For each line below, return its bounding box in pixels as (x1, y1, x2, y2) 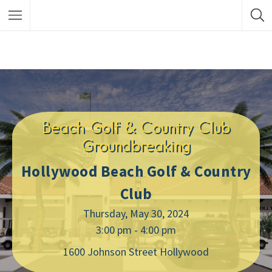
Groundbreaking (81, 136, 191, 154)
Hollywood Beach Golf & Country (21, 161, 251, 181)
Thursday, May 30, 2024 (83, 206, 189, 220)
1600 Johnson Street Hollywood (63, 245, 209, 259)
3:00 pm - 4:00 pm (96, 223, 176, 237)
